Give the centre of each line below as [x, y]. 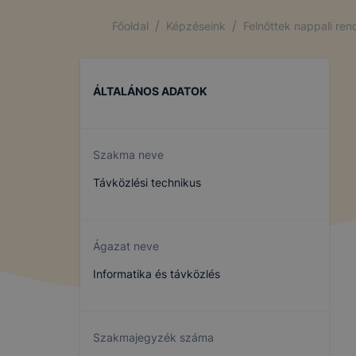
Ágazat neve [126, 246]
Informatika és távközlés [157, 274]
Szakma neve [128, 155]
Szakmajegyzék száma [153, 337]
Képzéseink [196, 25]
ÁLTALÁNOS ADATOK [150, 91]
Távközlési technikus [147, 182]
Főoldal [130, 25]
